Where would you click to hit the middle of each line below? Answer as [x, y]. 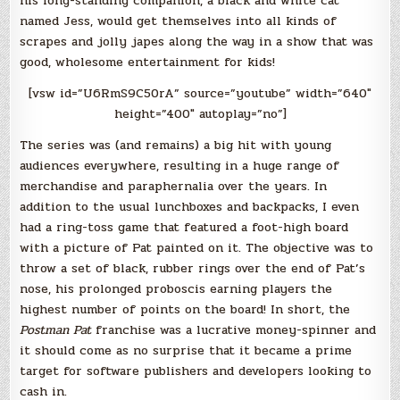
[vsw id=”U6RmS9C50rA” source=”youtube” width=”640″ [200, 94]
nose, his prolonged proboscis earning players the [176, 289]
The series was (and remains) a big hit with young [176, 146]
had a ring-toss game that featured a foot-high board [184, 228]
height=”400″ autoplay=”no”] [200, 114]
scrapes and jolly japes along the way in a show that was [197, 42]
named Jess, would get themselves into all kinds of [179, 21]
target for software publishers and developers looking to [196, 371]
